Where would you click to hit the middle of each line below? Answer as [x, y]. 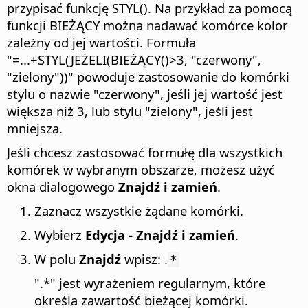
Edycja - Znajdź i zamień [160, 235]
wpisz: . [144, 259]
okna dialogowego [63, 187]
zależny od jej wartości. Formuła [101, 43]
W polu [57, 259]
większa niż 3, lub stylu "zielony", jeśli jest [130, 111]
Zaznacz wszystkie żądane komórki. [139, 211]
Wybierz [60, 235]
